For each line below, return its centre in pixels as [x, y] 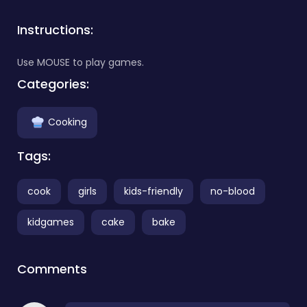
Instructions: [55, 29]
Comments [52, 269]
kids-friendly [153, 191]
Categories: [53, 84]
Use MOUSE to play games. [81, 62]
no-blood [233, 191]
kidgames [51, 222]
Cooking [67, 122]
